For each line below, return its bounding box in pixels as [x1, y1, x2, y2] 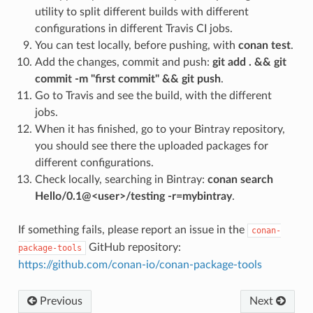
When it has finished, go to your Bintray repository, [34, 123, 285, 135]
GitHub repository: [85, 241, 181, 253]
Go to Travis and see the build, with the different [34, 89, 272, 101]
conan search [207, 173, 273, 185]
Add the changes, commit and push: [34, 56, 212, 68]
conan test [238, 39, 291, 51]
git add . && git [212, 56, 286, 68]
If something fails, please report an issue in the [17, 224, 247, 235]
